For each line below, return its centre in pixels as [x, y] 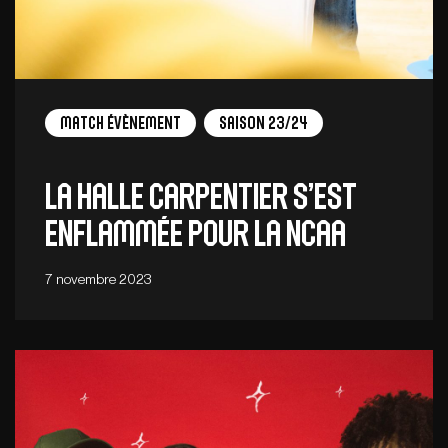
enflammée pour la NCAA [195, 234]
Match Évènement [120, 123]
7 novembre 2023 [98, 278]
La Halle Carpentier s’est [201, 197]
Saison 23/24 [263, 123]
